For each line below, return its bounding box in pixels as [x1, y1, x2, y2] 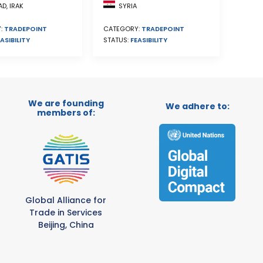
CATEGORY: [103, 24, 141, 34]
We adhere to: [165, 100, 230, 112]
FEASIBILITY [130, 35, 167, 45]
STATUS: [103, 35, 130, 45]
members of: [36, 107, 95, 119]
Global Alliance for [25, 194, 106, 206]
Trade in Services [29, 207, 102, 218]
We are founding [28, 97, 104, 109]
